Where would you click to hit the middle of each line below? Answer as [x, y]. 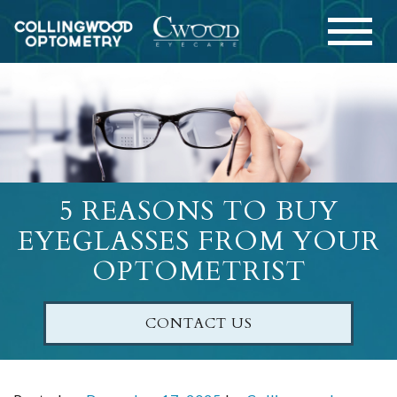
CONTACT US [198, 324]
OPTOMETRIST [198, 272]
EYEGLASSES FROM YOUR [198, 242]
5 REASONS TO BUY [198, 212]
